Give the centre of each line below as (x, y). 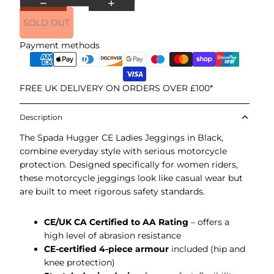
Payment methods (60, 45)
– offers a (209, 222)
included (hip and (207, 249)
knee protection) (80, 262)
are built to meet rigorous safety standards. (112, 191)
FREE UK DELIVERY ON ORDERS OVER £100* (116, 88)
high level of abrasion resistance (113, 235)
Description (41, 117)
